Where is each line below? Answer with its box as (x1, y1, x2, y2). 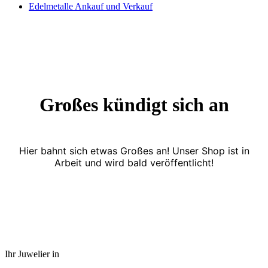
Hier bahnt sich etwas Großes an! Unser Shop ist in (19, 144, 249, 157)
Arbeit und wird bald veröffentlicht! (54, 156, 214, 169)
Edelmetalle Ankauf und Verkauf (29, 1, 153, 11)
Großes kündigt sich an (39, 94, 229, 116)
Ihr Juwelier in (5, 248, 59, 259)
